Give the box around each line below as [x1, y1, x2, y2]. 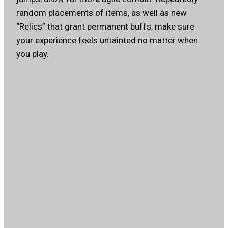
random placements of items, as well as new [16, 7, 187, 18]
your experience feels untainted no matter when [16, 35, 198, 45]
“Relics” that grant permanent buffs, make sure [16, 21, 194, 32]
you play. [16, 48, 49, 59]
